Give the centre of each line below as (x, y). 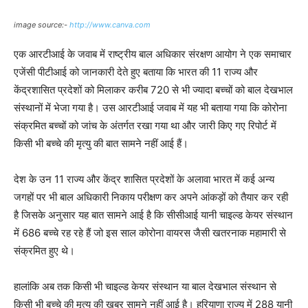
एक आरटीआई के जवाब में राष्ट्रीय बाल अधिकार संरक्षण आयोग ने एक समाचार (153, 54)
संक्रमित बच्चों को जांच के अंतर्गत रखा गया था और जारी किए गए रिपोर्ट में (145, 126)
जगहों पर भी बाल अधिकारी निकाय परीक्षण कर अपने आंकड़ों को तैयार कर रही (151, 197)
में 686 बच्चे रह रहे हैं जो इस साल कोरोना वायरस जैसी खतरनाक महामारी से (150, 233)
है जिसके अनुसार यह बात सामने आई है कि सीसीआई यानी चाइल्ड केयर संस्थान (153, 215)
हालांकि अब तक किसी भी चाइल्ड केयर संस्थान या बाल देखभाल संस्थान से (145, 287)
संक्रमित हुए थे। (44, 251)
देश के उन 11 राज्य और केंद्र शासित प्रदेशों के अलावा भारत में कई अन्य (144, 179)
